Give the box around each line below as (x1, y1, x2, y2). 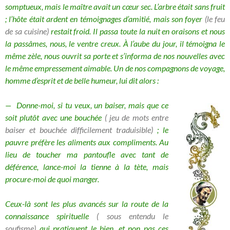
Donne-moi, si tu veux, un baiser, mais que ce (13, 100, 169, 110)
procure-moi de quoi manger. (5, 174, 99, 184)
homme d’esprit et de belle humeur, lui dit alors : (5, 75, 159, 86)
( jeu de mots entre (104, 112, 169, 123)
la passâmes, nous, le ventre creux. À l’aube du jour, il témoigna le (5, 39, 225, 49)
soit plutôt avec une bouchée (5, 112, 105, 123)
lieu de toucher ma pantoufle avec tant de (5, 149, 168, 160)
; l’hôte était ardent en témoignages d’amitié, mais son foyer (5, 14, 205, 24)
